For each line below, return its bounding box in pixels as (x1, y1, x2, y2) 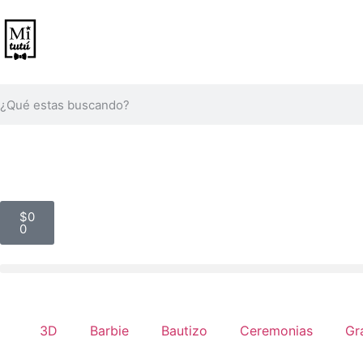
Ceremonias (240, 322, 313, 339)
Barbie (90, 322, 129, 339)
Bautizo (161, 322, 207, 339)
